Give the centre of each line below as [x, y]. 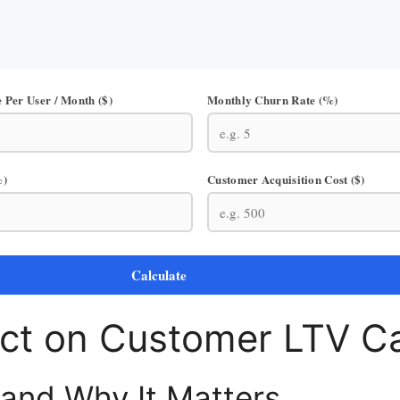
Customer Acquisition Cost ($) [286, 179]
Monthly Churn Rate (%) [273, 100]
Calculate [159, 275]
